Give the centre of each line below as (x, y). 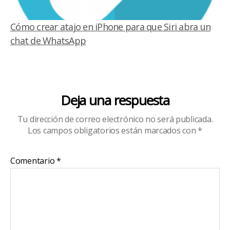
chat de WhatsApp (48, 40)
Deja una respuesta (115, 100)
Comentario (34, 160)
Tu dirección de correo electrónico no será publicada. (115, 119)
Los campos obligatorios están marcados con (113, 130)
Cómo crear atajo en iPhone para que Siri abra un (111, 26)
